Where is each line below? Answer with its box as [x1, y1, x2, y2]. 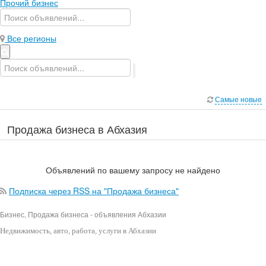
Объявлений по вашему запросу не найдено [46, 163, 220, 176]
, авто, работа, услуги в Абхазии [50, 226, 156, 235]
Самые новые [215, 93, 262, 104]
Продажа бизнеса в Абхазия [7, 121, 147, 137]
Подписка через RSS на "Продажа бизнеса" [9, 184, 179, 197]
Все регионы [7, 32, 56, 45]
